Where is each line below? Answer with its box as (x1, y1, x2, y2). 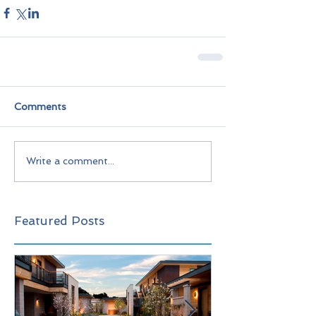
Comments (14, 100, 66, 112)
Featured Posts (14, 213, 104, 228)
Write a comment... (26, 155, 114, 167)
